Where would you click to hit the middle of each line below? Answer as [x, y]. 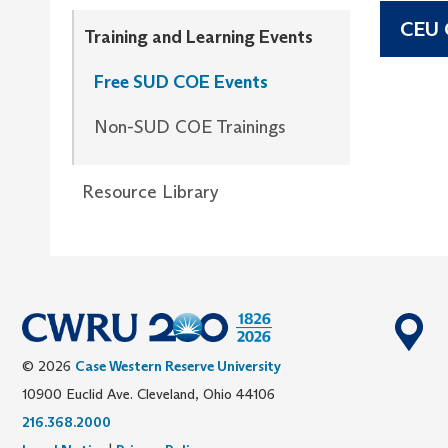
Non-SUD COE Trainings [190, 126]
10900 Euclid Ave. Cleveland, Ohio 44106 [148, 393]
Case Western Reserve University [178, 365]
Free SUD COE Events [181, 81]
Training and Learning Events [198, 36]
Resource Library [150, 191]
